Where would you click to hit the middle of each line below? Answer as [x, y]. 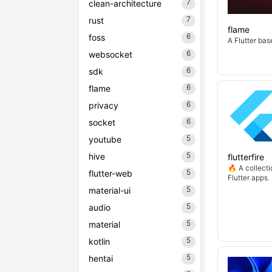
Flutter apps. [249, 178]
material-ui [110, 190]
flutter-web [110, 173]
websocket [110, 54]
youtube [105, 139]
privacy [104, 105]
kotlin [99, 241]
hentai [101, 258]
